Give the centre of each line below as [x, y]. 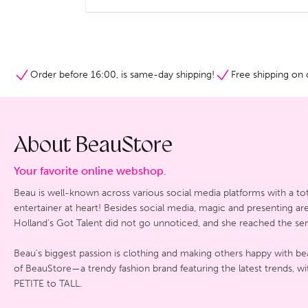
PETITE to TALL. [48, 283]
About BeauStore [93, 146]
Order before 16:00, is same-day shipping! [122, 74]
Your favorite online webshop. [90, 170]
